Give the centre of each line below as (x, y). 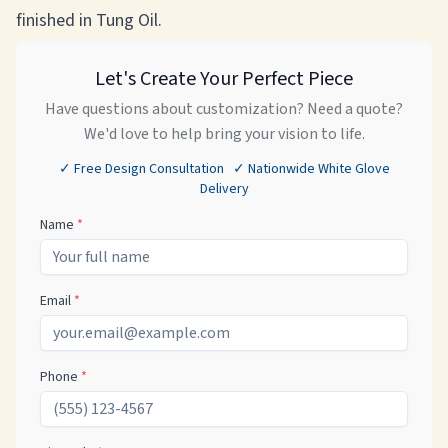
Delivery (224, 189)
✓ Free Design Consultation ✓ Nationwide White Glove (224, 169)
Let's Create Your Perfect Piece (224, 79)
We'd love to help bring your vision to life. (224, 134)
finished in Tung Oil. (89, 20)
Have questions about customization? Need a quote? (224, 109)
